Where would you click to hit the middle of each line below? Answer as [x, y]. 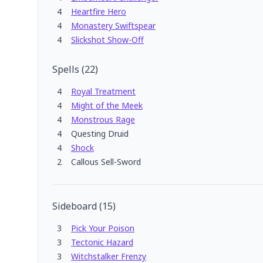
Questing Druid [100, 134]
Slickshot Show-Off [107, 40]
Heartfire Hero [99, 11]
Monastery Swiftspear [113, 26]
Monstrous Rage [103, 119]
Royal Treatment [103, 91]
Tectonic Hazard [102, 242]
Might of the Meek [107, 105]
